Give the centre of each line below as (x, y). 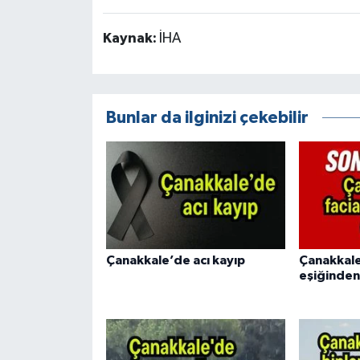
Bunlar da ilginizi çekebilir (207, 118)
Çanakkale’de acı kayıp (175, 260)
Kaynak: (131, 39)
